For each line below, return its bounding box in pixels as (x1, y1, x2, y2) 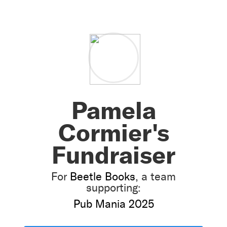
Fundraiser (52, 140, 175, 170)
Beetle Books (70, 170, 135, 183)
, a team (135, 170, 176, 183)
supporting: (86, 181, 141, 195)
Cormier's (58, 118, 169, 147)
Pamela (71, 95, 156, 125)
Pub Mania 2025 (73, 197, 154, 211)
